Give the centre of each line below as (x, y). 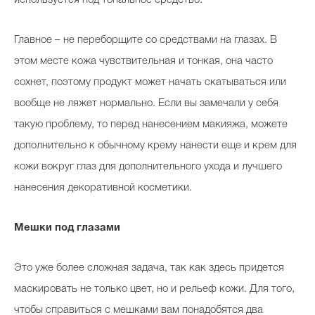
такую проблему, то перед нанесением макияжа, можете (151, 124)
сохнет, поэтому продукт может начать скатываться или (150, 82)
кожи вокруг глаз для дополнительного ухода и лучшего (148, 167)
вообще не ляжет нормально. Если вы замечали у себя (146, 103)
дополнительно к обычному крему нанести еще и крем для (155, 146)
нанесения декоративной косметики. (103, 188)
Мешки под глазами (67, 228)
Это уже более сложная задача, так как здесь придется (149, 268)
